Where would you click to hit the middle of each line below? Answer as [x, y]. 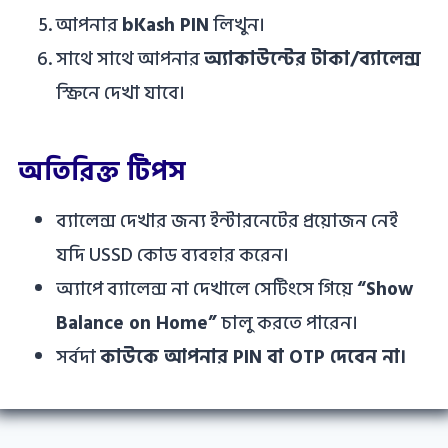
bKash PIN [165, 26]
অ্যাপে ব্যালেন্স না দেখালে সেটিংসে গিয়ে [206, 290]
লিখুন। [236, 26]
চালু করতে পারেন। [287, 324]
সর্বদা [77, 358]
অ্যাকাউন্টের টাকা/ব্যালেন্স [312, 60]
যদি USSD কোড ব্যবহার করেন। [172, 256]
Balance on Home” [136, 324]
